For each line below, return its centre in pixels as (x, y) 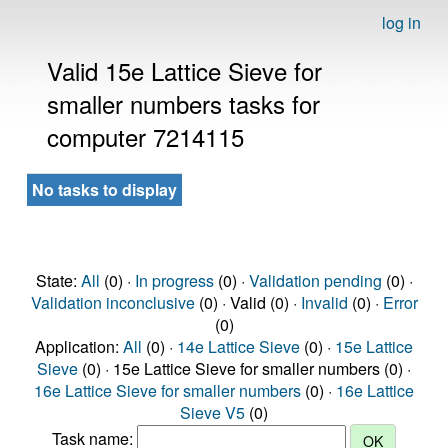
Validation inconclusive (112, 302)
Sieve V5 (212, 412)
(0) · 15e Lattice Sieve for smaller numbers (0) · (244, 368)
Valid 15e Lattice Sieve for (184, 70)
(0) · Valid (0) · (247, 302)
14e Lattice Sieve (238, 346)
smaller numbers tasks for (183, 103)
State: (58, 280)
